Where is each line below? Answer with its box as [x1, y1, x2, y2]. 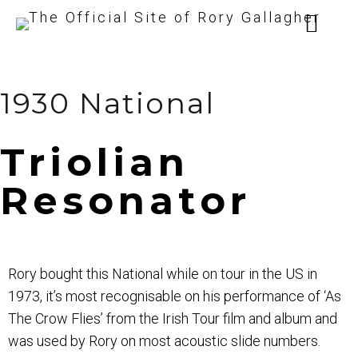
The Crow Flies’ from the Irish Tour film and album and [8, 310, 337, 328]
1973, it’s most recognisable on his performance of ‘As [8, 288, 341, 305]
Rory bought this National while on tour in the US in [8, 265, 317, 283]
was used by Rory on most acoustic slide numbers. [8, 332, 320, 350]
